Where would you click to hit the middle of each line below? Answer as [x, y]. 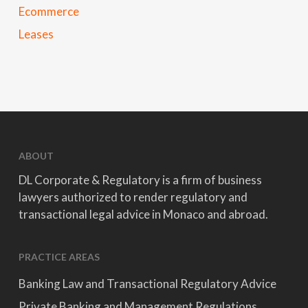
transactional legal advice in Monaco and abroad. [143, 214]
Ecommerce [48, 11]
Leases [36, 34]
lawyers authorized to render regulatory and [133, 197]
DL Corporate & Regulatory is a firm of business [140, 180]
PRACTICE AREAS [59, 257]
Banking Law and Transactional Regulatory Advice [147, 284]
